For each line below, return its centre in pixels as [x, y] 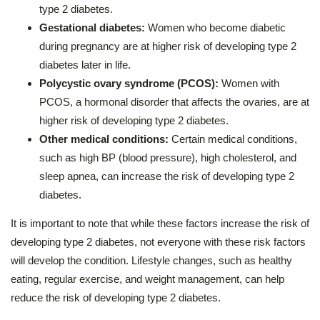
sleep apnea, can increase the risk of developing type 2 [167, 176]
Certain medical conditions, [234, 139]
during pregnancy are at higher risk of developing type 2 [168, 46]
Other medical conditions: [105, 139]
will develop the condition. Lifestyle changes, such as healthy [151, 260]
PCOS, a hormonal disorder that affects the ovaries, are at [174, 101]
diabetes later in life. [85, 64]
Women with [250, 83]
